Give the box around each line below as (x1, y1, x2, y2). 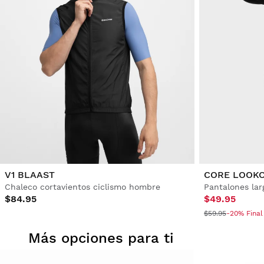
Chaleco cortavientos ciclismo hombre (5, 182, 160, 192)
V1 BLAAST (5, 169, 55, 181)
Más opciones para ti (28, 230, 174, 247)
